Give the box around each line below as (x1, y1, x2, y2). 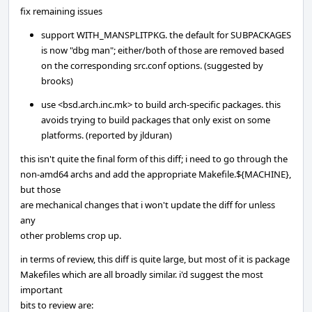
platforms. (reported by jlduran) (41, 129, 172, 141)
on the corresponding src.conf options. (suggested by (41, 59, 263, 72)
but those (20, 183, 61, 196)
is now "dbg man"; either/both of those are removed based (41, 44, 284, 56)
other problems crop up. (20, 229, 121, 242)
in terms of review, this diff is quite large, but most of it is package (20, 253, 290, 265)
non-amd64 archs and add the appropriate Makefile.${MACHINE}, (20, 168, 291, 180)
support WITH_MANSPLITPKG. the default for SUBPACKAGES (41, 29, 291, 41)
